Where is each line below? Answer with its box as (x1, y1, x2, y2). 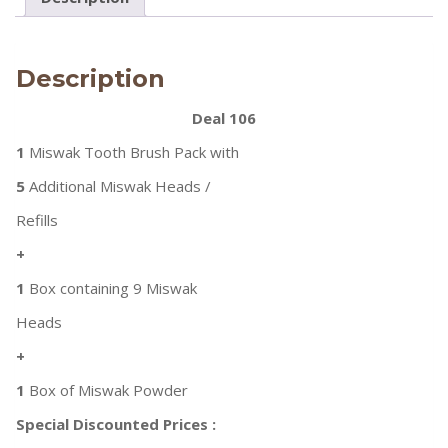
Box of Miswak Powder (25, 380, 188, 401)
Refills (16, 210, 58, 231)
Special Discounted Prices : (16, 414, 216, 435)
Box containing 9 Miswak (25, 278, 197, 299)
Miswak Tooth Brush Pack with (25, 142, 239, 163)
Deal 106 (192, 108, 256, 129)
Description (16, 64, 165, 94)
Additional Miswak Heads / (25, 176, 211, 197)
